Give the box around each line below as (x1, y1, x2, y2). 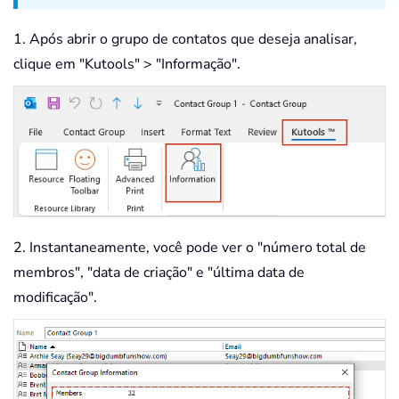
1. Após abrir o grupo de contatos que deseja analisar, (13, 29, 357, 50)
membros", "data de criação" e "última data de (13, 262, 305, 282)
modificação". (13, 287, 97, 307)
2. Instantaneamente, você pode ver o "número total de (13, 237, 366, 257)
